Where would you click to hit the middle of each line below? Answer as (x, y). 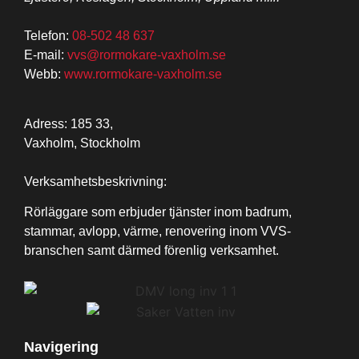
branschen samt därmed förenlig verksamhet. (151, 251)
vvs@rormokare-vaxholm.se (147, 54)
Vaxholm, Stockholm (82, 143)
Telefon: (48, 35)
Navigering (61, 347)
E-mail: (46, 54)
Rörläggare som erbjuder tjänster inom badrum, (158, 212)
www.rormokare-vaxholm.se (143, 74)
